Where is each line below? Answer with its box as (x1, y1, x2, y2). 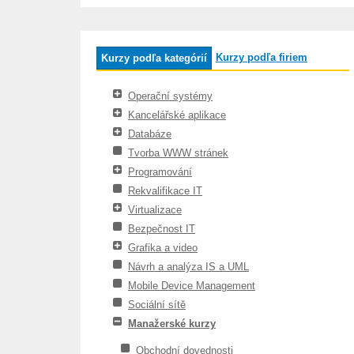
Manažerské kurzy (128, 318, 216, 330)
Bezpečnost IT (128, 223, 195, 235)
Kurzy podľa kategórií (101, 52, 207, 64)
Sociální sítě (128, 299, 186, 311)
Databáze (128, 128, 171, 140)
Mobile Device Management (128, 280, 255, 292)
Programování (128, 166, 192, 178)
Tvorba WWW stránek (128, 147, 228, 159)
